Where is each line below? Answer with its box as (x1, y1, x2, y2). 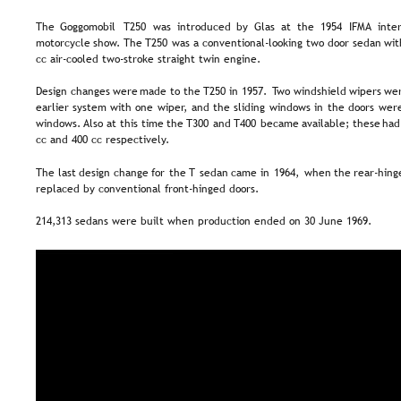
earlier (36, 99, 76, 116)
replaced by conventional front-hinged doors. (36, 180, 259, 197)
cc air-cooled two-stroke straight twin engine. (36, 50, 260, 67)
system (72, 99, 114, 116)
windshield (294, 83, 354, 100)
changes (70, 83, 117, 100)
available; (301, 115, 356, 132)
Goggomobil (60, 18, 124, 35)
